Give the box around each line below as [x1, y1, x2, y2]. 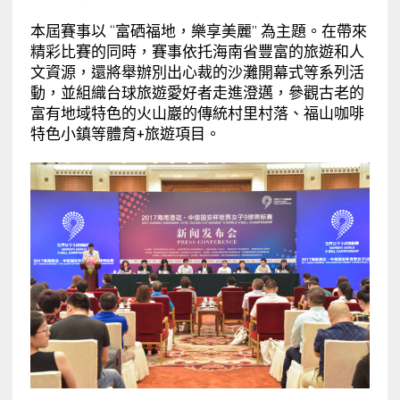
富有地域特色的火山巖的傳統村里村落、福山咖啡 [29, 103, 364, 123]
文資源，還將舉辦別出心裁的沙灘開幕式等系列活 [29, 62, 364, 82]
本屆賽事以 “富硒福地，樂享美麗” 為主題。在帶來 [29, 21, 367, 41]
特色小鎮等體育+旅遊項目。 [29, 123, 221, 144]
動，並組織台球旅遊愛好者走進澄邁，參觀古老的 [29, 82, 364, 103]
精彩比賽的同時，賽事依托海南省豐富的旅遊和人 [29, 41, 364, 62]
